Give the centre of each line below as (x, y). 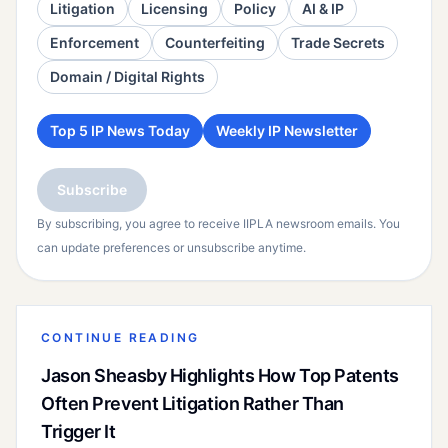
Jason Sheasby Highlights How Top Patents (220, 376)
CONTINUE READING (120, 338)
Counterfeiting (215, 43)
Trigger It (78, 432)
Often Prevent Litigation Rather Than (192, 404)
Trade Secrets (338, 43)
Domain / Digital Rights (127, 77)
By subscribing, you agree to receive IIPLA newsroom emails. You (218, 224)
